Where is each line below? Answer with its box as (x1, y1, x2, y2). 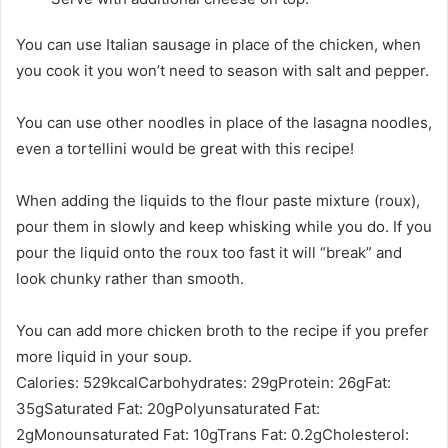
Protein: (278, 372, 338, 392)
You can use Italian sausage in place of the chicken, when (16, 34, 421, 54)
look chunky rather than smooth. (16, 268, 244, 288)
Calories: (16, 372, 83, 392)
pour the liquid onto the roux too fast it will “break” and (16, 242, 402, 262)
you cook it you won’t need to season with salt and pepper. (16, 60, 429, 80)
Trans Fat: (217, 424, 291, 444)
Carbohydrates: (138, 372, 251, 392)
